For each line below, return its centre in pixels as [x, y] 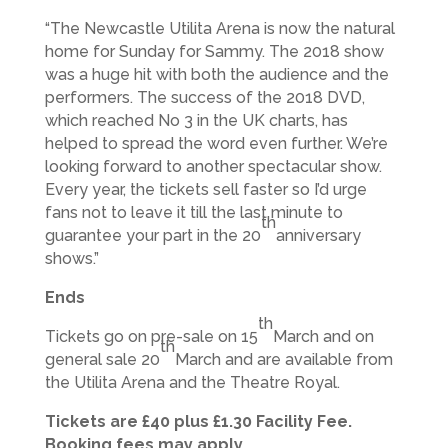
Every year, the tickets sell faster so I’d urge [205, 189]
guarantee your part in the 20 [152, 235]
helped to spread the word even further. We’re [216, 143]
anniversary [318, 235]
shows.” [71, 258]
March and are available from [283, 359]
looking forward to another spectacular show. [213, 166]
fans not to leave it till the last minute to [193, 212]
